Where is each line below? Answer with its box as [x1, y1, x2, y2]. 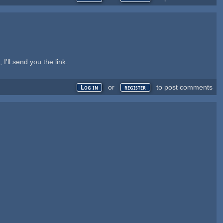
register [124, 84, 146, 92]
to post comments [154, 83, 213, 92]
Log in [81, 84, 99, 92]
